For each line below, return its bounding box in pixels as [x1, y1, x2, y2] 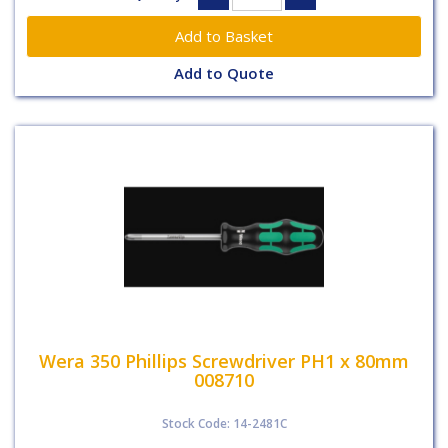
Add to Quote [174, 62, 274, 83]
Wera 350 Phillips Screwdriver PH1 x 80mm [39, 349, 409, 373]
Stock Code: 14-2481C [161, 414, 287, 432]
